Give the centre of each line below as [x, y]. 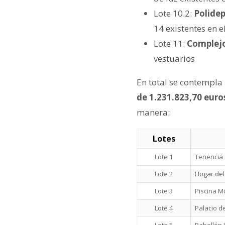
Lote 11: [170, 43]
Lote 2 [164, 174]
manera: [154, 112]
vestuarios [174, 58]
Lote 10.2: [174, 13]
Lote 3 [164, 191]
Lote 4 [164, 208]
